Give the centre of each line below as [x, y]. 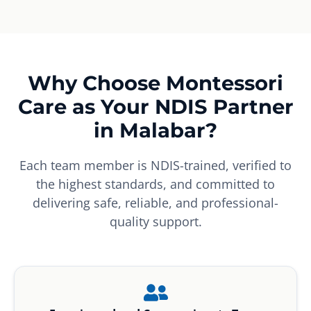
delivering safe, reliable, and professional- [155, 202]
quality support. [155, 221]
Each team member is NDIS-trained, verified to [155, 165]
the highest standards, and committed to [155, 184]
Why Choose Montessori [155, 83]
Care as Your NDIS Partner [155, 106]
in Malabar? [155, 130]
